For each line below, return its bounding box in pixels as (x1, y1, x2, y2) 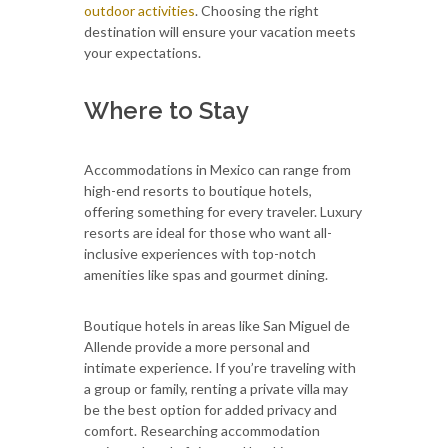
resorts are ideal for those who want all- (84, 223, 332, 241)
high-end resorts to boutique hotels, (84, 181, 312, 199)
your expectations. (84, 43, 201, 61)
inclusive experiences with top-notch (84, 244, 316, 262)
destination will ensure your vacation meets (84, 22, 356, 40)
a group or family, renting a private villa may (84, 379, 348, 397)
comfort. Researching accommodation (84, 421, 320, 439)
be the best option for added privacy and (84, 400, 337, 418)
